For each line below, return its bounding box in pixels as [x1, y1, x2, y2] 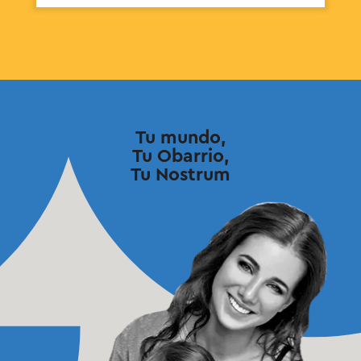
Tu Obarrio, [132, 146, 229, 165]
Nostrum [156, 164, 230, 184]
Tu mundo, [135, 127, 226, 147]
